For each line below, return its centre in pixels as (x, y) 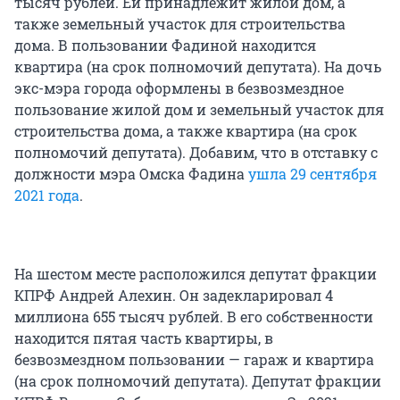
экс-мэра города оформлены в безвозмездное (179, 88)
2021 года (47, 196)
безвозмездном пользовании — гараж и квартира (194, 360)
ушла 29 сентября (312, 174)
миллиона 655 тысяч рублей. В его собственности (194, 317)
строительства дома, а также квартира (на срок (186, 131)
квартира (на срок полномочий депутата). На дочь (198, 67)
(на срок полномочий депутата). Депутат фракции (198, 381)
